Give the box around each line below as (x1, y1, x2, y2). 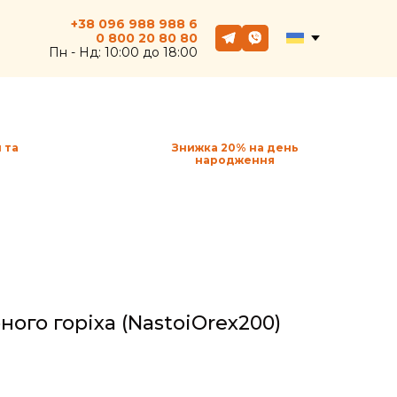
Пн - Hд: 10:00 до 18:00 (48, 44, 198, 61)
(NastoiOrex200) (116, 310, 281, 335)
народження (195, 152, 275, 167)
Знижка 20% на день (171, 140, 299, 154)
